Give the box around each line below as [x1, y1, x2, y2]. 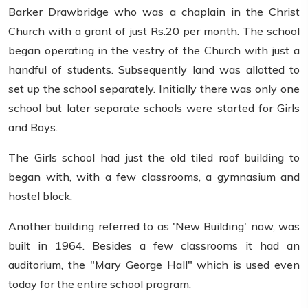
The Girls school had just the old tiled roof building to [8, 151, 300, 165]
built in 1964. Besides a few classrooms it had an [8, 239, 300, 253]
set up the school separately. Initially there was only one [8, 82, 300, 96]
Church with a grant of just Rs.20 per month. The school [8, 24, 300, 38]
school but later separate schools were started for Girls [8, 101, 300, 115]
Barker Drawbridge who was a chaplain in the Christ [8, 5, 300, 19]
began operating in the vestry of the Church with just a [8, 43, 300, 58]
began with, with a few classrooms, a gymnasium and [8, 170, 300, 184]
